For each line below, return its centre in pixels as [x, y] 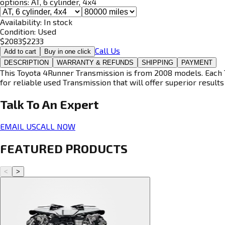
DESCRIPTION [26, 62]
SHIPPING [157, 62]
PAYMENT [197, 62]
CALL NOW [56, 126]
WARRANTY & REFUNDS [95, 62]
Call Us [107, 50]
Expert [79, 104]
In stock [58, 22]
